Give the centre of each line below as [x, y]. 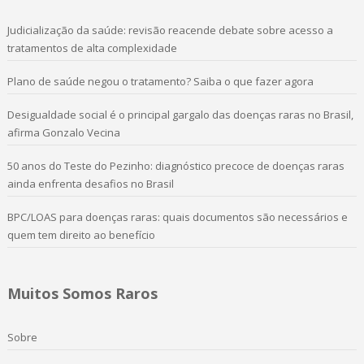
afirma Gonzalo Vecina [63, 132]
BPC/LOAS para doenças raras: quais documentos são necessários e [177, 217]
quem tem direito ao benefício [81, 235]
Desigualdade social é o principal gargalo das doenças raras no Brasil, [180, 115]
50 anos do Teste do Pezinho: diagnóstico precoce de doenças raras [175, 166]
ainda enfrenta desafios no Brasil [90, 184]
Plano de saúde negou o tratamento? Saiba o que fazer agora [160, 81]
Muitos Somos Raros [82, 293]
